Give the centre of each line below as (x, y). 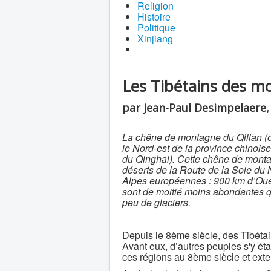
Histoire (154, 16)
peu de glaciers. (156, 202)
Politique (156, 27)
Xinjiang (155, 38)
